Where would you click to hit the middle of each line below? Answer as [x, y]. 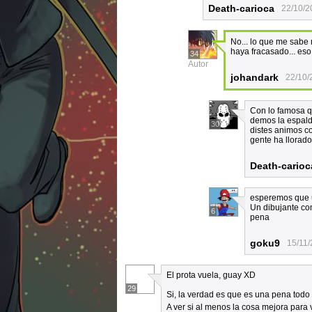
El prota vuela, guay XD [211, 275]
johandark [255, 77]
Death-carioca [241, 8]
